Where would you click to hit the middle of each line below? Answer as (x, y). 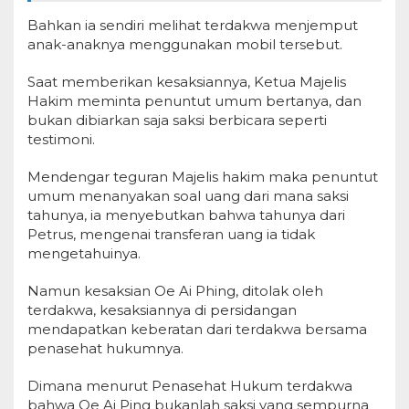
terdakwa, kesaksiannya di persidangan (162, 310)
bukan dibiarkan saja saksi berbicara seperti (177, 120)
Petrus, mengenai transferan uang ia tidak (171, 234)
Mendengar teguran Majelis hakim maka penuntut (203, 177)
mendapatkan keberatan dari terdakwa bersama (197, 329)
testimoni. (61, 139)
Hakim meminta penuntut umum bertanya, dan (194, 101)
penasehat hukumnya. (105, 348)
